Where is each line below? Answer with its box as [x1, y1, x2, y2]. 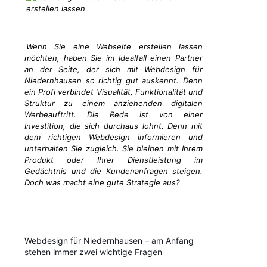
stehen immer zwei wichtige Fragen [24, 247, 162, 257]
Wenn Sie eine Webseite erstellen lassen [26, 42, 203, 52]
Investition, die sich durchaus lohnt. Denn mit [24, 121, 203, 131]
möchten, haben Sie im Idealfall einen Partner [24, 53, 203, 63]
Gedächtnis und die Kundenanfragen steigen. [24, 166, 203, 176]
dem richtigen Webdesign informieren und [24, 132, 203, 142]
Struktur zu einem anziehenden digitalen [24, 98, 203, 108]
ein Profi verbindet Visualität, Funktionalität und [24, 87, 203, 97]
